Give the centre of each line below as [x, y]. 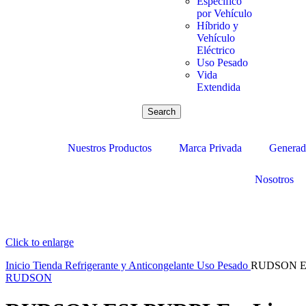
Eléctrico [215, 50]
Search [161, 112]
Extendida [218, 87]
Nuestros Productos [110, 148]
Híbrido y [217, 26]
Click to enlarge [40, 242]
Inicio [19, 265]
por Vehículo [224, 13]
